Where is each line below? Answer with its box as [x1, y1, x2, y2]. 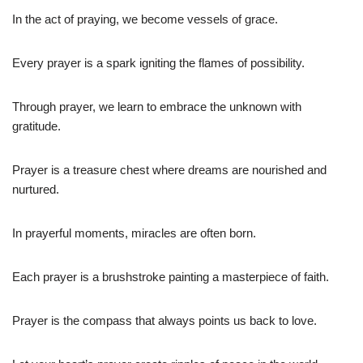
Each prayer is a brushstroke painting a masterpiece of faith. [12, 269, 329, 284]
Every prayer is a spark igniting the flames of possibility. [12, 55, 305, 70]
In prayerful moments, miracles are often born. [12, 225, 256, 240]
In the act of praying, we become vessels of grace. [12, 11, 278, 26]
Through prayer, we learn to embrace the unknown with [12, 99, 301, 113]
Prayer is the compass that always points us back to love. [12, 313, 317, 327]
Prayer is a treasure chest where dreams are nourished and [12, 162, 327, 177]
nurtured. [12, 181, 59, 196]
